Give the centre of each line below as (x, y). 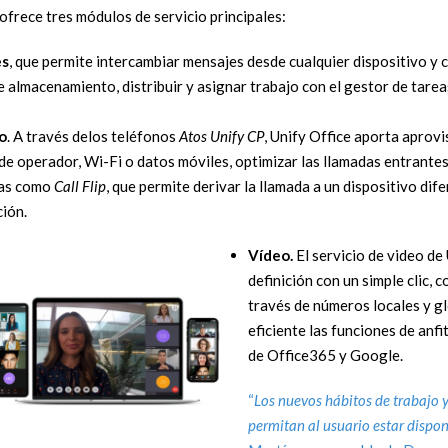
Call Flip (79, 185)
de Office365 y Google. (325, 355)
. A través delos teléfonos (92, 135)
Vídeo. (271, 255)
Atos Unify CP (221, 135)
